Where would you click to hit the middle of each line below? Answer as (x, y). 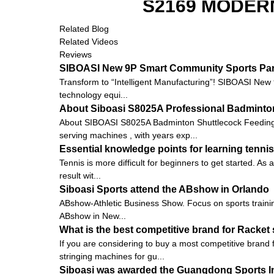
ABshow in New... (93, 216)
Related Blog (84, 28)
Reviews (76, 54)
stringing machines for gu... (112, 256)
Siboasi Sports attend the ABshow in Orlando (164, 189)
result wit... (80, 175)
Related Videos (89, 41)
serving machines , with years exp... (128, 135)
